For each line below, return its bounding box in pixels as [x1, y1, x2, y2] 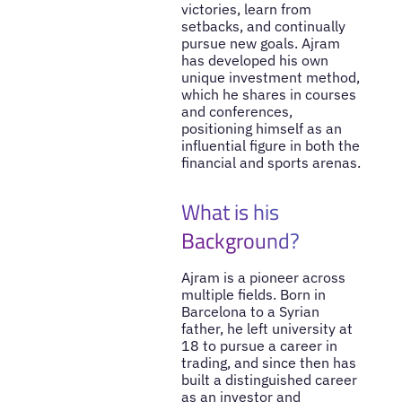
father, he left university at [180, 319, 353, 338]
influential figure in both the [180, 135, 360, 154]
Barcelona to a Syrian [180, 302, 319, 321]
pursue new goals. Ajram [180, 33, 340, 52]
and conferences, [180, 101, 293, 120]
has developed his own [180, 50, 328, 69]
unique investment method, [180, 67, 360, 86]
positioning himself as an [180, 118, 342, 137]
